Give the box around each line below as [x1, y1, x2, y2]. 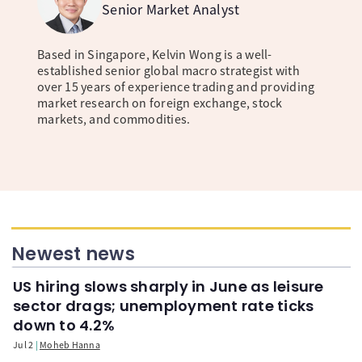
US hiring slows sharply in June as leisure [13, 276, 324, 297]
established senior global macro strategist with [37, 62, 300, 79]
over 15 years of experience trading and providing [37, 78, 315, 95]
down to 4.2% [13, 315, 115, 336]
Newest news [11, 242, 135, 267]
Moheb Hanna [40, 339, 100, 351]
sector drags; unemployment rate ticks [13, 296, 314, 317]
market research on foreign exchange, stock [37, 95, 283, 112]
